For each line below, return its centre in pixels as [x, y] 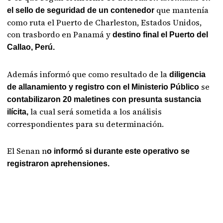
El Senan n [27, 151]
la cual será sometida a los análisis [95, 111]
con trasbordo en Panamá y [60, 34]
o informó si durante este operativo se [118, 151]
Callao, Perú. [31, 47]
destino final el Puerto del [161, 35]
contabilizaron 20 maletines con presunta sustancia [104, 99]
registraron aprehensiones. [58, 164]
